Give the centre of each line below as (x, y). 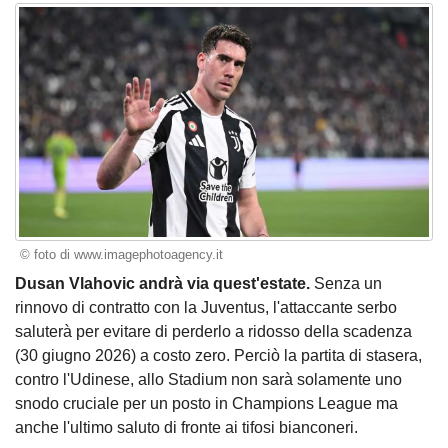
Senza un (346, 283)
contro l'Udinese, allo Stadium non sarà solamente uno (208, 379)
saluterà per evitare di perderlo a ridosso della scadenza (213, 331)
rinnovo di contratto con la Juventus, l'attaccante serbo (206, 307)
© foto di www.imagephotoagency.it (121, 255)
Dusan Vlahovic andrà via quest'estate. (162, 283)
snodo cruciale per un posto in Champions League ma (206, 403)
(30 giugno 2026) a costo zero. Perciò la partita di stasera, (218, 355)
